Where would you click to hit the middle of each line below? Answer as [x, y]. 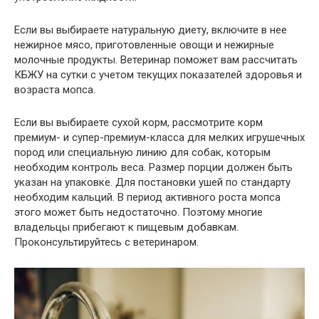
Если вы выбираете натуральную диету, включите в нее [151, 30]
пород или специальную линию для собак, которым [142, 153]
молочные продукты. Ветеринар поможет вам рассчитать [156, 60]
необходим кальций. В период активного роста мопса [147, 198]
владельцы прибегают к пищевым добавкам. [126, 228]
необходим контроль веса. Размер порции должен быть [153, 168]
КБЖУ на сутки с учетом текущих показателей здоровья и [158, 75]
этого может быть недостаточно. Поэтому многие [138, 213]
